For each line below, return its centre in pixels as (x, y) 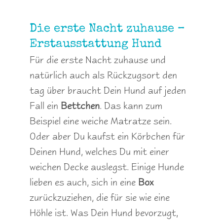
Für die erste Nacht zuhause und (98, 60)
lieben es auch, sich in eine (84, 182)
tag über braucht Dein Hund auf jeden (108, 91)
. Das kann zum (131, 106)
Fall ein (45, 106)
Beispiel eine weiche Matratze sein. (101, 121)
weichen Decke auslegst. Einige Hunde (107, 167)
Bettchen (80, 106)
